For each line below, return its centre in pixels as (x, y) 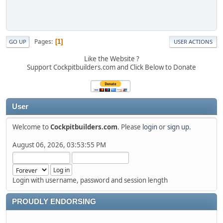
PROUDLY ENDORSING (54, 202)
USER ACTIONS (193, 42)
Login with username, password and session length (90, 180)
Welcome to (31, 127)
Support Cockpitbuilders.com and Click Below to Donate (111, 67)
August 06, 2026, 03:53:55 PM (59, 145)
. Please (130, 127)
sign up (178, 127)
